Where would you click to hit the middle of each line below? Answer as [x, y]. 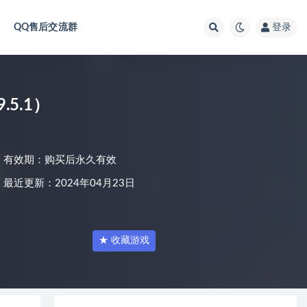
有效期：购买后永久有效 [60, 160]
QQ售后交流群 [45, 27]
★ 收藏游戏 [124, 241]
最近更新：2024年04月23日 [69, 183]
